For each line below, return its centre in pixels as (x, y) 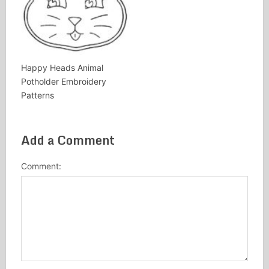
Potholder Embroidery (63, 81)
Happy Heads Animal (62, 67)
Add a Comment (68, 140)
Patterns (37, 95)
